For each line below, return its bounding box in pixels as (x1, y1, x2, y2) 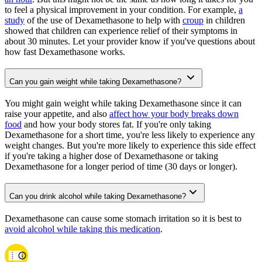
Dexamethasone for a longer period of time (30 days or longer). (5, 161, 237, 172)
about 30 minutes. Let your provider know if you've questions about (5, 36, 255, 46)
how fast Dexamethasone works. (5, 46, 125, 57)
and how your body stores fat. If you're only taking (22, 119, 211, 130)
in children (204, 15, 245, 25)
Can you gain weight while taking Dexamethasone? (9, 77, 184, 86)
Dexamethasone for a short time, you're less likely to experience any (5, 130, 255, 140)
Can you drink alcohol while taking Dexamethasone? (9, 191, 186, 201)
